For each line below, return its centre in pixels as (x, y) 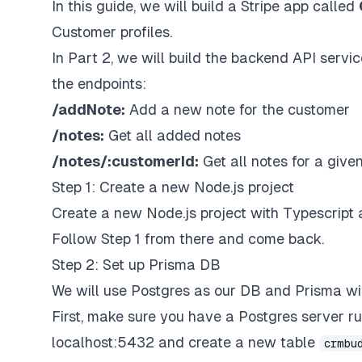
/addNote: (88, 109)
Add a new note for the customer (238, 109)
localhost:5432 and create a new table (185, 342)
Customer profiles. (112, 32)
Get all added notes (173, 135)
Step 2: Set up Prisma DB (136, 265)
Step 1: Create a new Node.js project (173, 187)
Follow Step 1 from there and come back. (188, 239)
